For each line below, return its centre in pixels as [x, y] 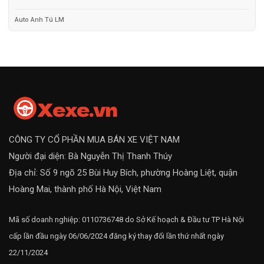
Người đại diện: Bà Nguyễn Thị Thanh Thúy [90, 156]
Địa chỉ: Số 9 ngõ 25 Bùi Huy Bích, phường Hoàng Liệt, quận [123, 172]
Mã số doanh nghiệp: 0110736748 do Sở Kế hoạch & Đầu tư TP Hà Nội [126, 219]
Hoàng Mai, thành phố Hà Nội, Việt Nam [85, 189]
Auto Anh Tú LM [39, 19]
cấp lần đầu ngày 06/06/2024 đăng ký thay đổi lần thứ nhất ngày [116, 236]
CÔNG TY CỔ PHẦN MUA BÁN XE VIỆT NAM [94, 139]
